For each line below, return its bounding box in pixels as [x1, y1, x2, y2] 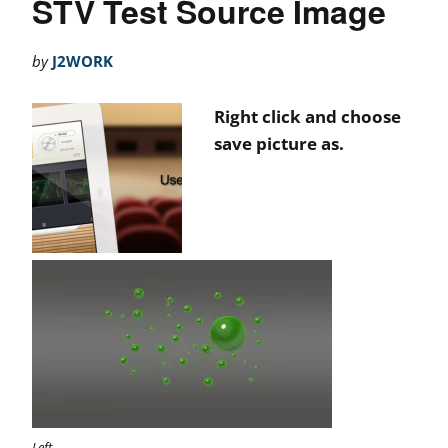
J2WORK [52, 51, 113, 72]
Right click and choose [214, 105, 401, 129]
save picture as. [214, 132, 344, 156]
